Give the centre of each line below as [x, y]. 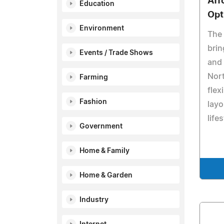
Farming [94, 77]
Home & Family [104, 151]
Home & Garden [106, 175]
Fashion [93, 102]
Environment [102, 28]
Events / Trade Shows [116, 53]
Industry [94, 200]
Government [101, 126]
